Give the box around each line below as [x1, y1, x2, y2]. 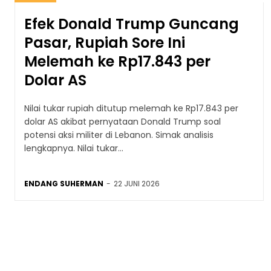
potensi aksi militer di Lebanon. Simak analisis [24, 128, 214, 141]
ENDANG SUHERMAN [24, 178, 103, 189]
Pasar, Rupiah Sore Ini [24, 32, 185, 53]
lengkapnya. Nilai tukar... [24, 142, 123, 154]
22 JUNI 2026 [114, 178, 160, 189]
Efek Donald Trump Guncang [24, 13, 239, 34]
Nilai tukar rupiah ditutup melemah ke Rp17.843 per [24, 102, 238, 114]
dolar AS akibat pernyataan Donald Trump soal [24, 115, 221, 128]
